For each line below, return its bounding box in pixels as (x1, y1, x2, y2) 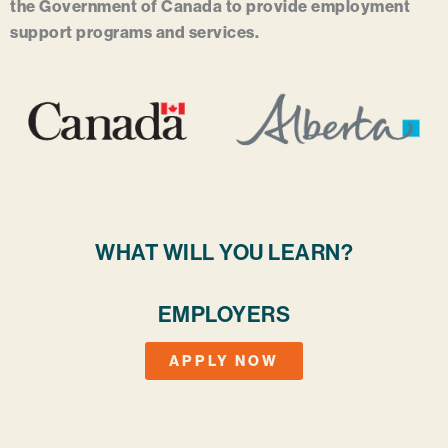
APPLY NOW (169, 352, 279, 371)
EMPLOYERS (157, 302, 291, 329)
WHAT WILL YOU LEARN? (95, 240, 353, 267)
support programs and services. (10, 23, 259, 43)
